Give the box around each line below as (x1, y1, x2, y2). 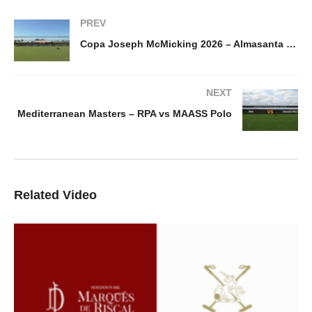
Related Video (14, 188, 97, 203)
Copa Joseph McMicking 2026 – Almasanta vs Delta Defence (286, 38, 296, 50)
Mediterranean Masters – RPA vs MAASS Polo (17, 108, 232, 120)
